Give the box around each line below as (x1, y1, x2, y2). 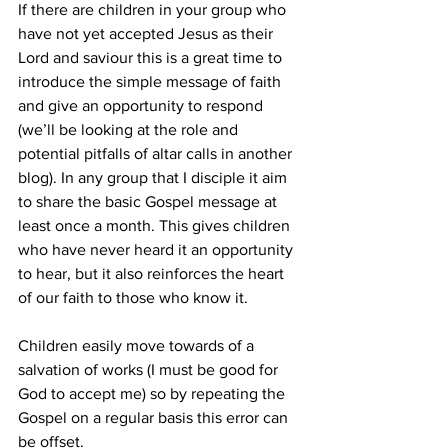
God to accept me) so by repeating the (18, 385, 289, 403)
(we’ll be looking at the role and (18, 121, 242, 139)
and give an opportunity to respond (18, 97, 267, 115)
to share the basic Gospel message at (18, 193, 281, 211)
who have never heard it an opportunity (18, 241, 297, 259)
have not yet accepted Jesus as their (18, 25, 277, 43)
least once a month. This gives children (18, 217, 294, 235)
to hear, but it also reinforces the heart (18, 265, 288, 283)
